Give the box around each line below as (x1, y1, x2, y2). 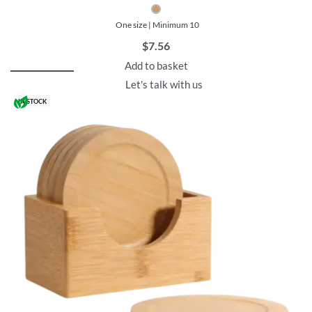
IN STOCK (17, 97, 47, 106)
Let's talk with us (125, 77, 203, 91)
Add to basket (124, 58, 188, 72)
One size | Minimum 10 (116, 19, 200, 31)
